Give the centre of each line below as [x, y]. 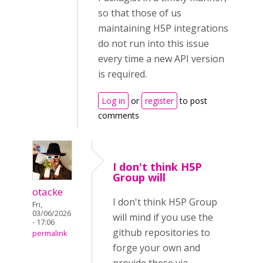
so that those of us [140, 13]
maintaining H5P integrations [163, 28]
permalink [50, 233]
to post [192, 101]
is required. [122, 74]
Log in [113, 101]
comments [119, 115]
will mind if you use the [163, 217]
